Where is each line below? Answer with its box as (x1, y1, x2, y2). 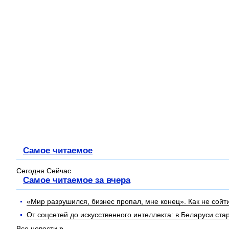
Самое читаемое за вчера (23, 175, 130, 185)
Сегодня (16, 167, 44, 175)
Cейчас (47, 167, 71, 175)
